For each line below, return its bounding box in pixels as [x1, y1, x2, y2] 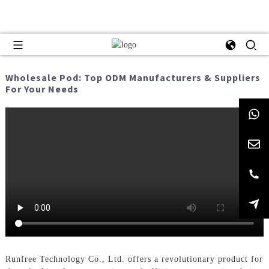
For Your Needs [5, 83, 79, 95]
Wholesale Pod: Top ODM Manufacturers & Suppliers [5, 71, 261, 84]
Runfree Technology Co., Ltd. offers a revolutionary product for [5, 255, 263, 264]
